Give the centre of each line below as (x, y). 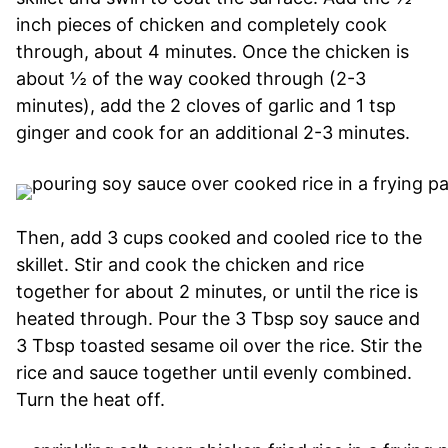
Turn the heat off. (90, 399)
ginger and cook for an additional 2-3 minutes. (213, 132)
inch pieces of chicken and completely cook (201, 24)
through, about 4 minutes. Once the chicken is (212, 51)
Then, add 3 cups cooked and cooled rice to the (219, 237)
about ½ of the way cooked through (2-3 (191, 78)
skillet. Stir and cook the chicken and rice (190, 264)
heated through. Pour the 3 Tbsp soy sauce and (218, 318)
